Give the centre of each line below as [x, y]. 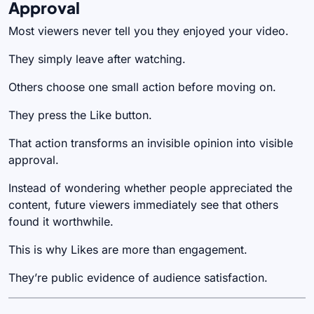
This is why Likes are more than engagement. [128, 249]
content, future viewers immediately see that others [143, 204]
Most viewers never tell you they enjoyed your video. [149, 30]
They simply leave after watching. [97, 59]
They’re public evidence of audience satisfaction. [138, 277]
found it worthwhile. [61, 221]
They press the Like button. [80, 115]
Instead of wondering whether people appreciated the [150, 187]
